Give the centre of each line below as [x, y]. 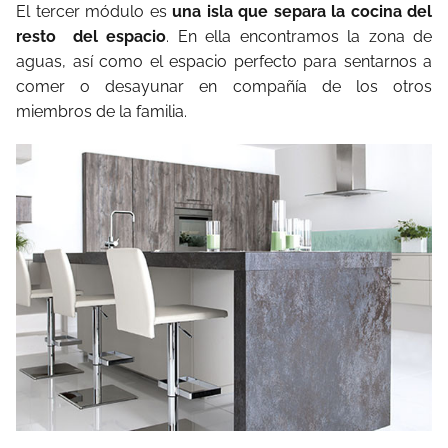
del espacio [119, 36]
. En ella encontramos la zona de [299, 36]
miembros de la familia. [101, 111]
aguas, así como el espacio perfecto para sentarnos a [224, 61]
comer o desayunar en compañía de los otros [224, 86]
